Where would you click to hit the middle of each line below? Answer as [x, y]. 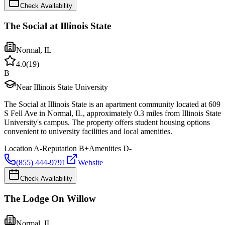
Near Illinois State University [62, 87]
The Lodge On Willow [50, 199]
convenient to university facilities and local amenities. [88, 132]
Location [18, 149]
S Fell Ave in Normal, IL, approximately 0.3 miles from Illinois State [113, 114]
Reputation [60, 149]
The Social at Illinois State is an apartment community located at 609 [112, 104]
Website [90, 163]
